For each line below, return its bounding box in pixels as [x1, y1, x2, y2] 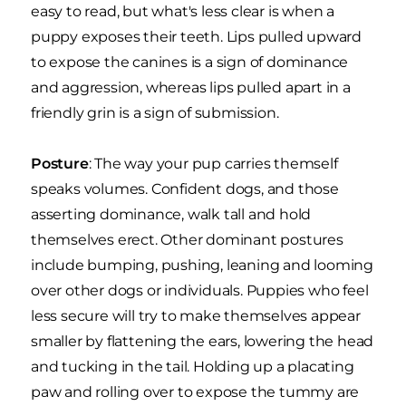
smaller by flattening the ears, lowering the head [31, 333, 374, 351]
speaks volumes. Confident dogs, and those [31, 180, 339, 198]
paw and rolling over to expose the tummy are [31, 383, 360, 401]
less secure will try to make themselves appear [31, 307, 361, 325]
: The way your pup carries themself [88, 155, 338, 173]
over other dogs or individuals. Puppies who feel [31, 282, 369, 300]
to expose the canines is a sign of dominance [31, 53, 349, 72]
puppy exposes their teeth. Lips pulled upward [31, 28, 362, 46]
